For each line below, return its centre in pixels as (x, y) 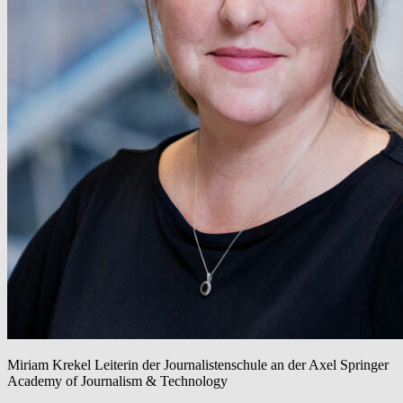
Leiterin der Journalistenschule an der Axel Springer (242, 365)
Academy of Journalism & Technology (119, 381)
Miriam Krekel (51, 365)
